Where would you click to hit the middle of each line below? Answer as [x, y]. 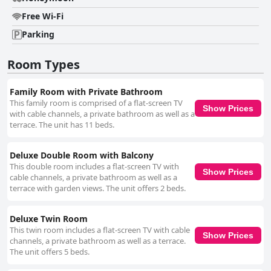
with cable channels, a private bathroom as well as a [102, 114]
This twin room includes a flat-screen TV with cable [100, 230]
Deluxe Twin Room [49, 219]
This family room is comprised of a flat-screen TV [96, 103]
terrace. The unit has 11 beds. [62, 125]
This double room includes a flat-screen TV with [94, 167]
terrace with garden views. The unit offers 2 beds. [98, 188]
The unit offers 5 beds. [50, 252]
